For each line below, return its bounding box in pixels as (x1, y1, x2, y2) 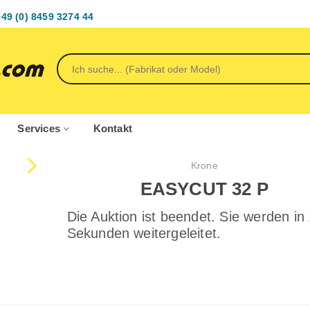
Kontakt (93, 122, 133, 134)
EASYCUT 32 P (140, 178, 268, 199)
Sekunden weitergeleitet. (66, 226, 221, 241)
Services (17, 122, 64, 134)
